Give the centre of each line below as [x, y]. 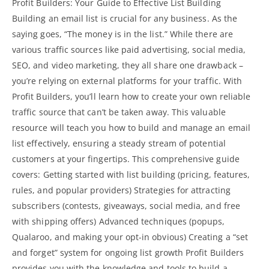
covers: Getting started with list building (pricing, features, [131, 174]
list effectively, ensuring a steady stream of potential [119, 143]
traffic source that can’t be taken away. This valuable [119, 112]
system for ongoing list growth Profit [134, 252]
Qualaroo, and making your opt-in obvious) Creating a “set [130, 237]
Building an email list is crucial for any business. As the [125, 18]
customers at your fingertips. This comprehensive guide [126, 159]
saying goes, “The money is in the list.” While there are [122, 34]
